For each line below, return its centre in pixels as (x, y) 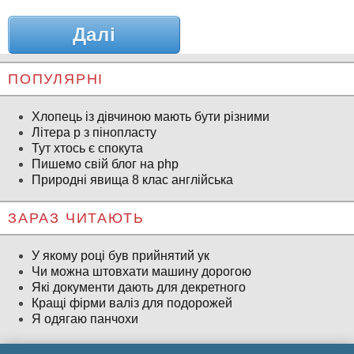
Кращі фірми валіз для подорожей (132, 303)
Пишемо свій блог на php (105, 164)
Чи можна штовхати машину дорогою (141, 272)
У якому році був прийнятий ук (121, 256)
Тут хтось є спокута (87, 149)
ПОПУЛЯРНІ (56, 79)
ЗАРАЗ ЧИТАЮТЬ (76, 218)
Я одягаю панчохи (85, 319)
